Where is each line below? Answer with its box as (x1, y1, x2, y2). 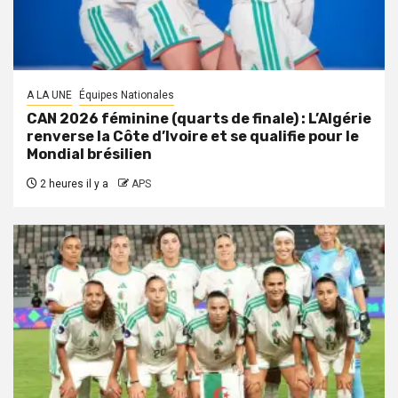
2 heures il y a (37, 178, 108, 191)
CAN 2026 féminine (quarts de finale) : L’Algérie (27, 110, 371, 128)
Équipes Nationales (79, 89, 174, 102)
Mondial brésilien (27, 146, 152, 163)
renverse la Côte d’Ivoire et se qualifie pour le (27, 128, 359, 146)
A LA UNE (27, 89, 72, 102)
